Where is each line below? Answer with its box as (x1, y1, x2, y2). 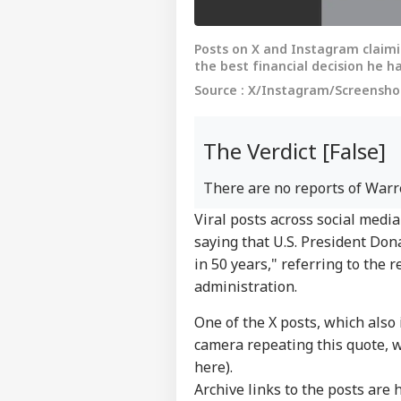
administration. (194, 276, 301, 296)
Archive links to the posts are (194, 379, 394, 399)
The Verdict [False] (203, 135, 386, 166)
